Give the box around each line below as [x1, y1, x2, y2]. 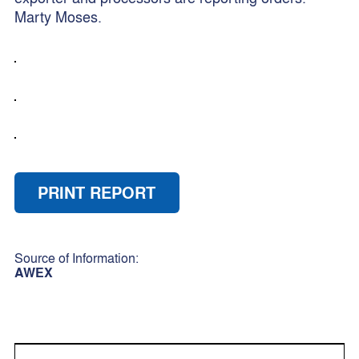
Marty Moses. [14, 6, 102, 27]
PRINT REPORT [38, 180, 156, 204]
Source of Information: [14, 248, 145, 267]
